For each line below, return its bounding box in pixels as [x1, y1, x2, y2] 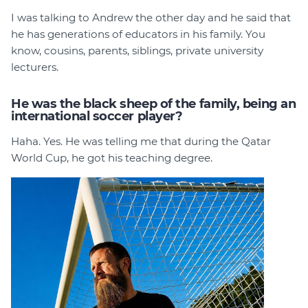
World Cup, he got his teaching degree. [11, 151, 212, 165]
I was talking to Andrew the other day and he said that [11, 11, 291, 25]
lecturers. [11, 60, 58, 74]
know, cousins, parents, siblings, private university [11, 44, 263, 58]
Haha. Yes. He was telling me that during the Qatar [11, 135, 271, 148]
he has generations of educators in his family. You [11, 27, 265, 41]
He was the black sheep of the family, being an [11, 96, 296, 112]
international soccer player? [11, 109, 183, 124]
